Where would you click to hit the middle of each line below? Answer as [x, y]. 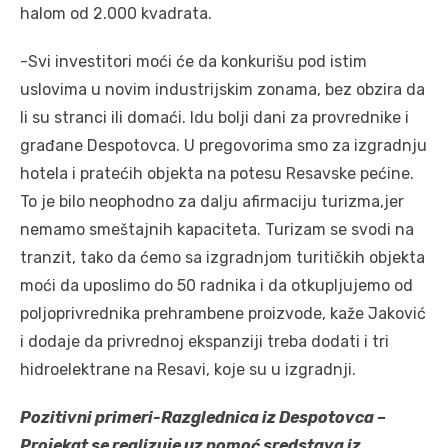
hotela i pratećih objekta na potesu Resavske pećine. [217, 173]
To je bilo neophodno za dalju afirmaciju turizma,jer [212, 201]
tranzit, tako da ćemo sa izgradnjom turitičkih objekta [222, 257]
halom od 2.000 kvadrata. [116, 13]
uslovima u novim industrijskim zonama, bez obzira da [222, 89]
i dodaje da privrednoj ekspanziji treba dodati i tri [204, 341]
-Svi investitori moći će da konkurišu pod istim [193, 61]
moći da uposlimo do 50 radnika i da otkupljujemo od [216, 285]
